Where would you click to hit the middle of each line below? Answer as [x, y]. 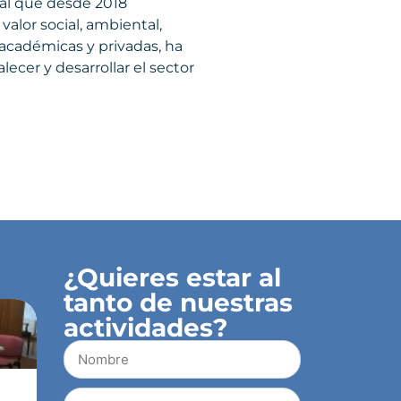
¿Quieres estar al [172, 277]
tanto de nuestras [178, 302]
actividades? [145, 327]
